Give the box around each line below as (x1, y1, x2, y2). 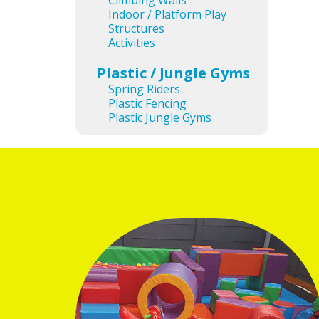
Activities (108, 35, 155, 51)
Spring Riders (108, 81, 180, 98)
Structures (108, 21, 164, 37)
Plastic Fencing (108, 95, 187, 112)
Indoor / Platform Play (108, 6, 226, 23)
